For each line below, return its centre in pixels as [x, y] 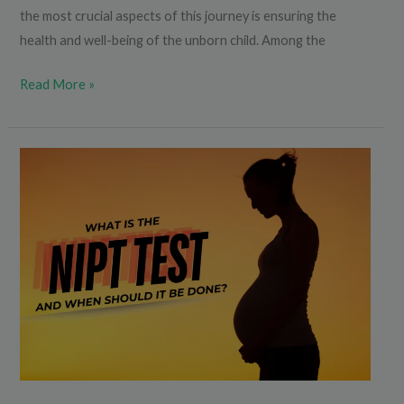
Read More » [58, 85]
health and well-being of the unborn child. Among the [173, 41]
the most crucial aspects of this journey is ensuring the [179, 16]
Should [39, 329]
